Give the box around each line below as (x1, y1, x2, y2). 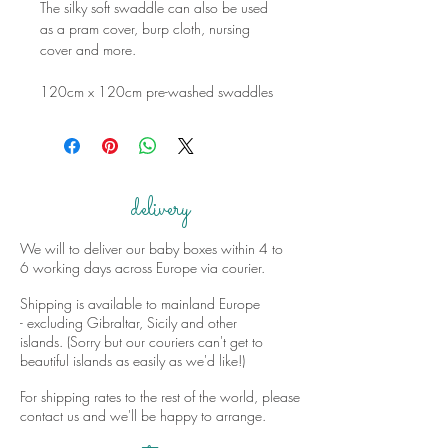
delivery (130, 190, 190, 229)
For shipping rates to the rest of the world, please (20, 387, 300, 406)
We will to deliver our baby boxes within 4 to (20, 239, 283, 258)
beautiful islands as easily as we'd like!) (20, 351, 245, 370)
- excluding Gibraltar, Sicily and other (20, 313, 237, 332)
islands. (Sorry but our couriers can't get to (20, 332, 263, 351)
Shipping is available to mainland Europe (20, 294, 260, 313)
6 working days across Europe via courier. (20, 258, 265, 277)
